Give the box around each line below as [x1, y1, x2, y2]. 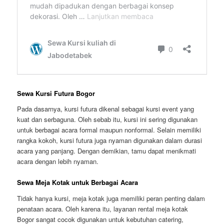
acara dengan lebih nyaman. [17, 156, 99, 166]
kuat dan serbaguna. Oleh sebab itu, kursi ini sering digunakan [17, 114, 198, 124]
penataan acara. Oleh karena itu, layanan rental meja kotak [17, 203, 188, 213]
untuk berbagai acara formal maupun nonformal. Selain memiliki [17, 125, 201, 135]
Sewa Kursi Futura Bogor [17, 88, 95, 98]
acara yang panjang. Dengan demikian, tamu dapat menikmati [17, 146, 196, 156]
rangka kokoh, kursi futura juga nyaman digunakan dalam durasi [17, 135, 202, 145]
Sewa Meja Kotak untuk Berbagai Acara [17, 177, 138, 187]
